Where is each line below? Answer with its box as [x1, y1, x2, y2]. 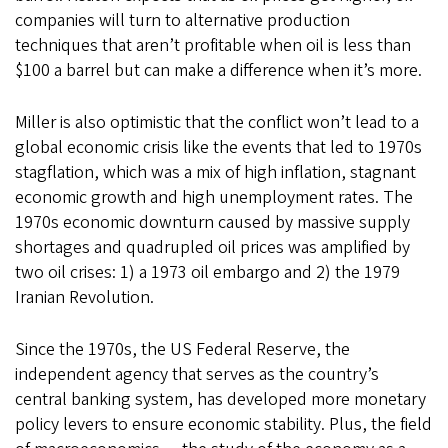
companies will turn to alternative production [15, 8, 350, 34]
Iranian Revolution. [15, 285, 154, 311]
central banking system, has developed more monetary [15, 387, 426, 413]
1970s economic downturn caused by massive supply [15, 210, 410, 236]
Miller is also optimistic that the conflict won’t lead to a [15, 110, 419, 136]
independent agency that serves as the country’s [15, 362, 379, 388]
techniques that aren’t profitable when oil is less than [15, 33, 411, 59]
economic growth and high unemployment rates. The [15, 185, 413, 211]
